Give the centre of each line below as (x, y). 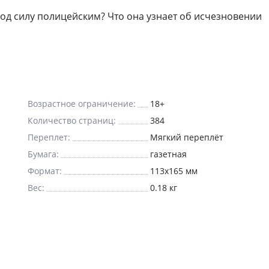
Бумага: (43, 154)
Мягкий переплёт (187, 137)
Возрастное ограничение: (82, 104)
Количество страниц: (72, 120)
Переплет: (49, 137)
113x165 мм (192, 171)
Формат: (45, 171)
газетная (168, 154)
